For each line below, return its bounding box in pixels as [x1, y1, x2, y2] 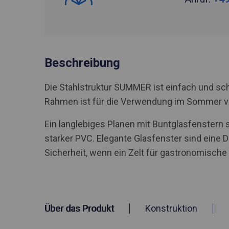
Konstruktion [145, 203, 197, 214]
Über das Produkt [44, 203, 114, 214]
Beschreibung [44, 56, 120, 70]
